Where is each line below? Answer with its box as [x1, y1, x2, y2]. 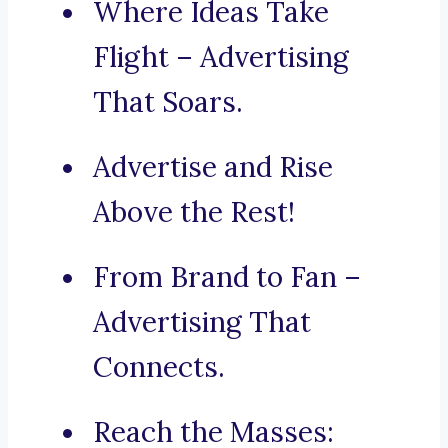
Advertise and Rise [93, 149, 333, 186]
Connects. [93, 349, 225, 386]
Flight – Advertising [93, 39, 349, 76]
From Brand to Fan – [93, 259, 361, 296]
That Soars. [93, 84, 243, 121]
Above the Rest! [93, 194, 295, 231]
